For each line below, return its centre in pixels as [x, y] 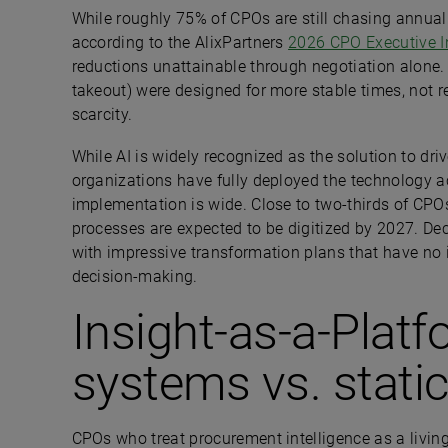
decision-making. [139, 276]
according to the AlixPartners [180, 42]
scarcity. [106, 114]
